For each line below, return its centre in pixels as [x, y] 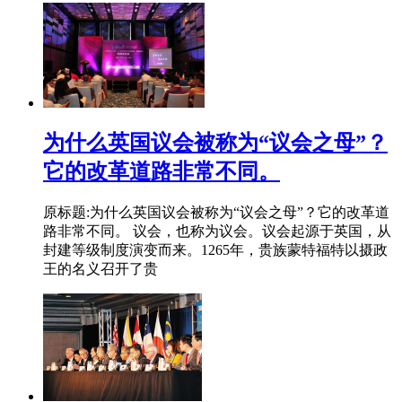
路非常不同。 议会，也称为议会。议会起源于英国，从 [217, 232]
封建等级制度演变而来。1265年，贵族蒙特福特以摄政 [215, 250]
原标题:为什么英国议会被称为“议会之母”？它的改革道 [216, 213]
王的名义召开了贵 [100, 269]
